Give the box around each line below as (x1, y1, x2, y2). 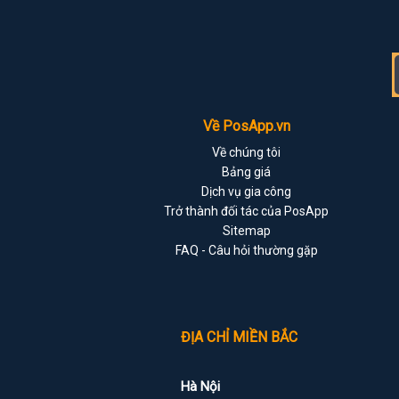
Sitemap (222, 224, 271, 239)
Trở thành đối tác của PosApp (164, 204, 330, 219)
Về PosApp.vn (202, 118, 290, 135)
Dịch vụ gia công (201, 184, 292, 199)
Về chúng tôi (212, 145, 281, 160)
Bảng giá (222, 165, 272, 180)
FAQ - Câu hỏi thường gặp (175, 243, 318, 258)
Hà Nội (180, 379, 220, 395)
